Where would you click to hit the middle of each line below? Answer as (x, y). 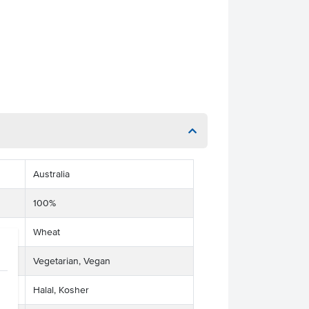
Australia (51, 174)
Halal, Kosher (61, 290)
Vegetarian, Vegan (71, 261)
